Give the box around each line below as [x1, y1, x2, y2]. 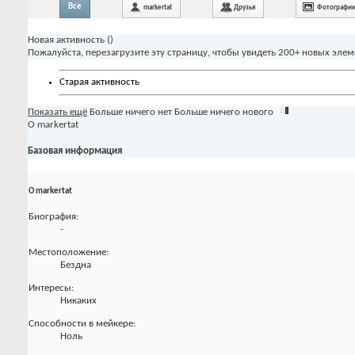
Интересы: [29, 283, 74, 294]
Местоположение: [29, 247, 109, 258]
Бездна [60, 260, 91, 271]
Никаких [60, 296, 97, 307]
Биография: [29, 212, 78, 223]
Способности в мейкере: [29, 319, 136, 330]
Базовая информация [28, 145, 122, 156]
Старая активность [59, 77, 139, 88]
